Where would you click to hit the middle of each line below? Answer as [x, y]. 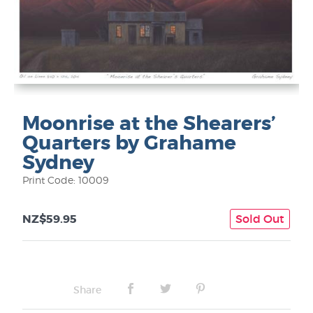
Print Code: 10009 [65, 180]
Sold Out [260, 218]
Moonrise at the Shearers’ [149, 123]
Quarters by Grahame [129, 143]
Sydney [58, 162]
